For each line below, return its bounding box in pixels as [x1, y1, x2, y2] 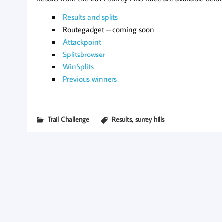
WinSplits [62, 61, 94, 71]
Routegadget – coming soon [62, 24, 154, 34]
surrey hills [135, 114, 164, 124]
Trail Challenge [47, 114, 89, 124]
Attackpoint [62, 36, 101, 47]
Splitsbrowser [62, 49, 105, 59]
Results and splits [62, 11, 118, 22]
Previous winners [62, 73, 117, 84]
